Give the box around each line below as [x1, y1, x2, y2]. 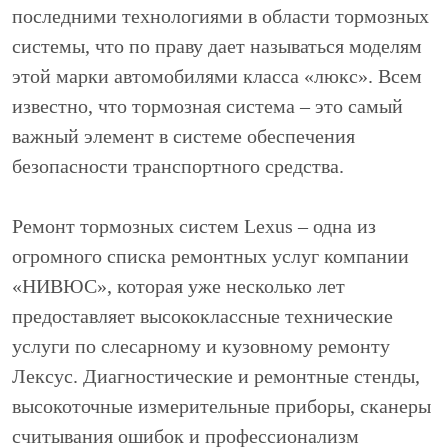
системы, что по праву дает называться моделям [12, 34, 422, 57]
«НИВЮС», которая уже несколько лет [12, 274, 345, 297]
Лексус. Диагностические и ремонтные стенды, [12, 364, 420, 387]
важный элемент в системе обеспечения [12, 124, 355, 147]
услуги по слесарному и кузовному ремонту [12, 334, 390, 357]
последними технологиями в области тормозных [12, 4, 429, 27]
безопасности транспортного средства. [12, 154, 344, 177]
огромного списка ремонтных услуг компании [12, 244, 409, 267]
